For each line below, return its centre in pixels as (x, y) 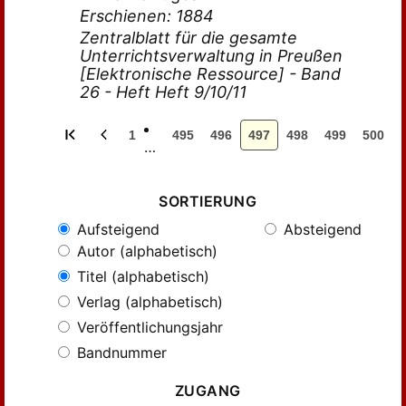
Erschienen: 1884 (147, 16)
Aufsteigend (116, 229)
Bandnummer (120, 353)
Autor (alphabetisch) (145, 251)
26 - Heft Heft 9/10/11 (164, 92)
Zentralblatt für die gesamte (189, 38)
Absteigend (320, 229)
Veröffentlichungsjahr (148, 327)
